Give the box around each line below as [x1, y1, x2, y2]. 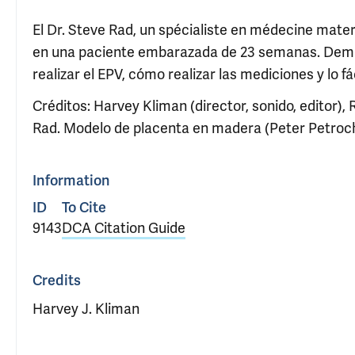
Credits [32, 272, 81, 289]
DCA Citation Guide [62, 219, 185, 237]
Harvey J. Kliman [32, 300, 139, 318]
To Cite [62, 199, 106, 216]
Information [32, 172, 110, 189]
